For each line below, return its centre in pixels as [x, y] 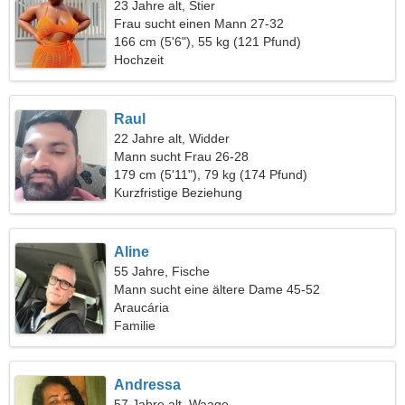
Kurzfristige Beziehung [179, 193]
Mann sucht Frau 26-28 [182, 156]
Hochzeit [139, 60]
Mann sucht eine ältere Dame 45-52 [217, 289]
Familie [135, 325]
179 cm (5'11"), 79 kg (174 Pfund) [211, 174]
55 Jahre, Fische [162, 271]
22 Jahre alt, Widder [172, 138]
